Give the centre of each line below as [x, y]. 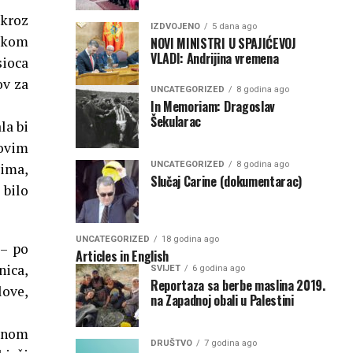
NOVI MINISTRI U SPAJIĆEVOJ [223, 43]
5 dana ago [234, 26]
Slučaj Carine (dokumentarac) [227, 181]
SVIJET [165, 268]
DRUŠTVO [171, 343]
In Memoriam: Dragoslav [213, 106]
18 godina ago [190, 239]
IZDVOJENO [175, 26]
